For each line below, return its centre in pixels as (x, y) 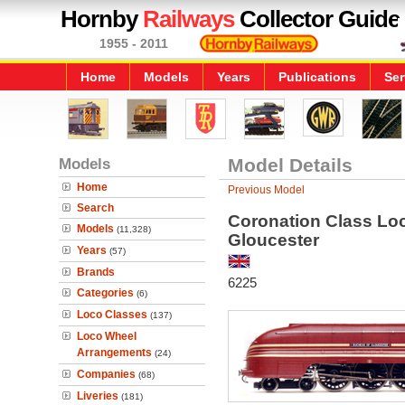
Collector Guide (317, 19)
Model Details (290, 165)
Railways (188, 19)
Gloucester (273, 240)
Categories (105, 293)
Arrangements (114, 353)
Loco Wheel (107, 336)
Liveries (98, 396)
